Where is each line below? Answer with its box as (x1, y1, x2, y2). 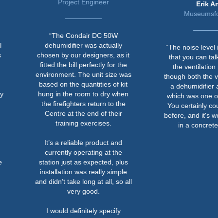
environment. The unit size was (2, 70, 99, 78)
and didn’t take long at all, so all (2, 177, 99, 185)
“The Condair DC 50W (16, 31, 85, 39)
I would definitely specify (13, 206, 88, 215)
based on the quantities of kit (6, 80, 95, 88)
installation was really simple (7, 167, 94, 176)
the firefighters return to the (8, 99, 93, 108)
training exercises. (22, 119, 79, 127)
